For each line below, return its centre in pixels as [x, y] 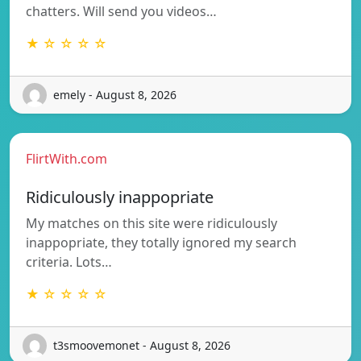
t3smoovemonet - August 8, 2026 [142, 346]
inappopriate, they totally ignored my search [161, 242]
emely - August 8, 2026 [115, 95]
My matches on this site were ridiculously [151, 223]
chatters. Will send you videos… [121, 11]
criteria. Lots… [69, 261]
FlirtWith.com [66, 158]
